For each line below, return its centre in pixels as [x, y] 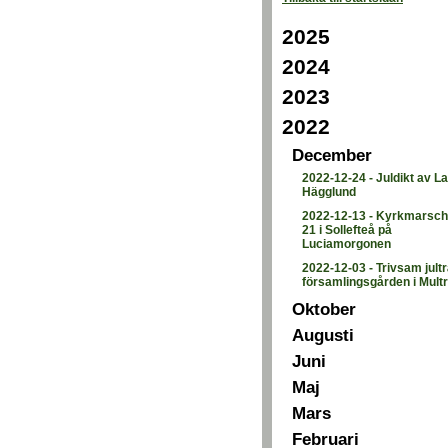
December [332, 155]
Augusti [323, 335]
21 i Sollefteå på [347, 230]
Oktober [324, 309]
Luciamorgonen [346, 244]
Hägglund [329, 192]
